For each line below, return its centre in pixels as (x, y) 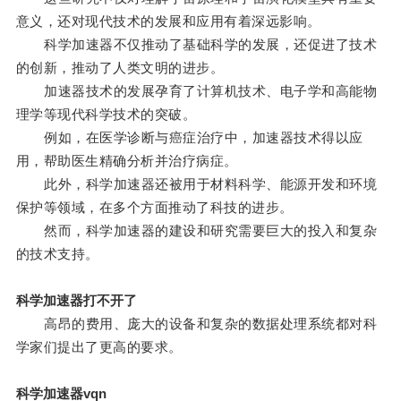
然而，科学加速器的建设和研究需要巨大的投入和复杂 (196, 231)
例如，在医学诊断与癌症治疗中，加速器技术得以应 (189, 138)
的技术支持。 (57, 254)
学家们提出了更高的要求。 (99, 347)
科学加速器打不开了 (76, 301)
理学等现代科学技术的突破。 (106, 115)
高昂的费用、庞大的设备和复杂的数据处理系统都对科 (196, 324)
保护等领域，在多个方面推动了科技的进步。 (154, 208)
